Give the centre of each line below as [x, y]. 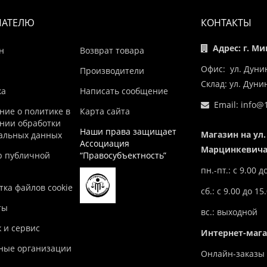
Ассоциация [104, 144]
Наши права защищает [128, 132]
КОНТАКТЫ [226, 23]
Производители [112, 71]
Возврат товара [112, 51]
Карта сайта [105, 111]
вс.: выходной [229, 212]
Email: [225, 105]
